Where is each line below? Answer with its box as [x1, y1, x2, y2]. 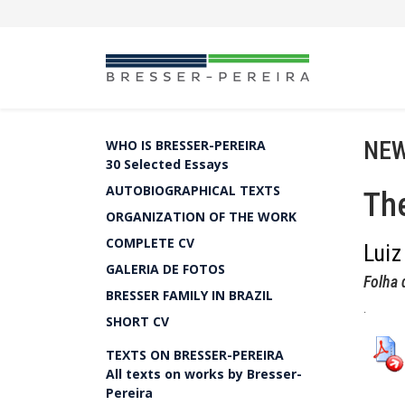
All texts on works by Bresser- [106, 365, 302, 382]
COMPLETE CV [106, 234, 194, 251]
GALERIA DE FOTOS [106, 260, 225, 278]
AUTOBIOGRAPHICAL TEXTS [106, 182, 280, 199]
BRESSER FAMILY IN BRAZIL [106, 287, 273, 304]
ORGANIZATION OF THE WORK [106, 208, 297, 225]
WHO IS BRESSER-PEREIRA [106, 137, 266, 154]
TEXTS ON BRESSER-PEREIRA [106, 346, 284, 363]
